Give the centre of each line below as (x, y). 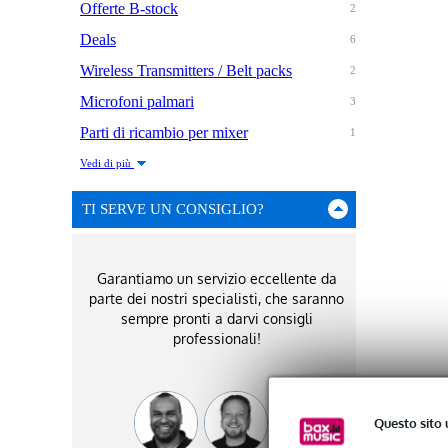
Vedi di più (107, 163)
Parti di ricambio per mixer (164, 133)
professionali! (216, 339)
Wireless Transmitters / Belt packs (186, 71)
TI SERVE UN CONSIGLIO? (173, 209)
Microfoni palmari (137, 102)
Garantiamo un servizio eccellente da (216, 279)
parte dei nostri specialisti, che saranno (216, 299)
